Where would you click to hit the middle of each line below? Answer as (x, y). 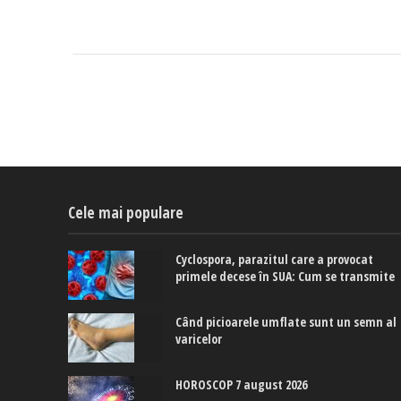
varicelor (199, 339)
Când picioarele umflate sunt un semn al (286, 322)
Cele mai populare (125, 213)
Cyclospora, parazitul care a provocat (275, 260)
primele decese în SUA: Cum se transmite (286, 277)
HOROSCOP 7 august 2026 (242, 385)
